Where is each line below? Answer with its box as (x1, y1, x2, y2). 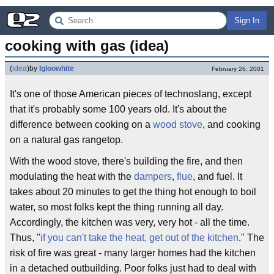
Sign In (234, 16, 259, 25)
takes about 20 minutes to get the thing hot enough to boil (10, 187, 256, 197)
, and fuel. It (193, 171, 242, 182)
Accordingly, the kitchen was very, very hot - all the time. (10, 217, 250, 228)
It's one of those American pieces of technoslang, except (10, 89, 251, 99)
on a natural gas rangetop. (10, 135, 123, 145)
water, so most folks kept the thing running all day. (10, 202, 223, 212)
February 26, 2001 (212, 65, 264, 72)
